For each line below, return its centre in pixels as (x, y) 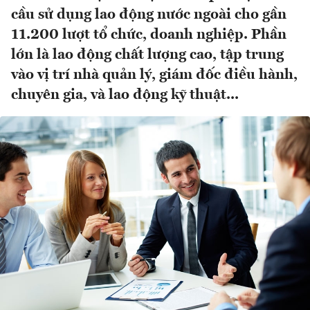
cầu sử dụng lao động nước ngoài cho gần (149, 15)
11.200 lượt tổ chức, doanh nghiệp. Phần (149, 35)
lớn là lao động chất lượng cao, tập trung (147, 55)
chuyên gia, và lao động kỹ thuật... (125, 95)
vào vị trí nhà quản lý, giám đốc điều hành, (154, 75)
